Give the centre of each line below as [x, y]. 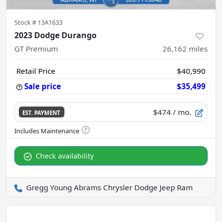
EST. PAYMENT [42, 112]
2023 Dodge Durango [55, 35]
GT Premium [36, 49]
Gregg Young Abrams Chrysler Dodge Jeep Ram [110, 187]
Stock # [26, 22]
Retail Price [36, 71]
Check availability [65, 156]
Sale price [43, 86]
